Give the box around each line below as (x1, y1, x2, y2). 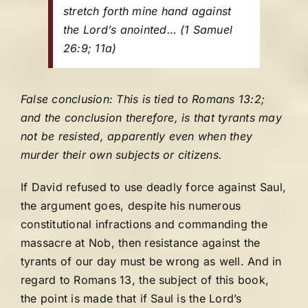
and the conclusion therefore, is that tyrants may (21, 111, 282, 124)
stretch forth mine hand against (63, 4, 232, 18)
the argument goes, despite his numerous (21, 199, 241, 212)
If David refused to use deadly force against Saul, (21, 180, 286, 194)
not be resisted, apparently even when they (21, 129, 253, 143)
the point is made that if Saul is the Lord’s (21, 291, 242, 305)
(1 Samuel (176, 23, 233, 36)
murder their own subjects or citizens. (21, 148, 223, 162)
